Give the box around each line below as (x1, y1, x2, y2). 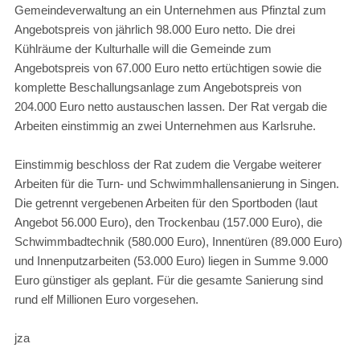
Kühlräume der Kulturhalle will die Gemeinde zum (14, 42, 272, 56)
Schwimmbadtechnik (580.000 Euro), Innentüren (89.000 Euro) (14, 235, 342, 249)
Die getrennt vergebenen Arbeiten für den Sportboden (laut (14, 196, 317, 211)
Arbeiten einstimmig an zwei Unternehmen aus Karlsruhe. (14, 119, 322, 133)
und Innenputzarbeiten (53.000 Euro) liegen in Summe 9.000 (14, 254, 328, 268)
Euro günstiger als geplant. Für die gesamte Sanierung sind (14, 273, 323, 288)
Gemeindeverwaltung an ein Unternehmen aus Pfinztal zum (14, 3, 326, 18)
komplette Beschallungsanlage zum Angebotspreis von (14, 80, 301, 95)
